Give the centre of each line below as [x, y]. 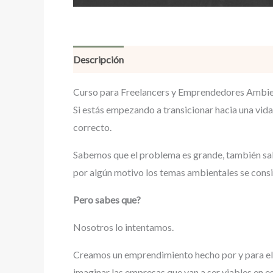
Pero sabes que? [107, 200]
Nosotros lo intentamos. [123, 227]
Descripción [98, 59]
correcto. [92, 127]
